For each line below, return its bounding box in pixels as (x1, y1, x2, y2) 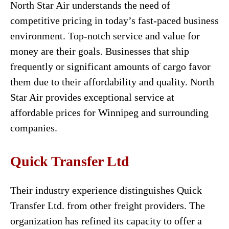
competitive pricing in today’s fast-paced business (10, 15, 219, 26)
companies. (10, 122, 57, 133)
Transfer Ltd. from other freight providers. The (10, 200, 205, 211)
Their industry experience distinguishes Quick (10, 185, 202, 196)
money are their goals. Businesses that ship (10, 45, 189, 57)
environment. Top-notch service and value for (10, 30, 200, 41)
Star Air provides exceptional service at (10, 91, 174, 103)
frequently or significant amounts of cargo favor (10, 61, 211, 72)
